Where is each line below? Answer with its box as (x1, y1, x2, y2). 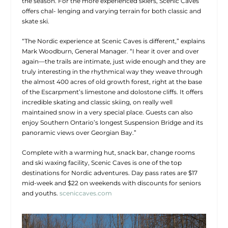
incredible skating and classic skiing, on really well (21, 98, 173, 106)
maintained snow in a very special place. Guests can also (21, 108, 193, 117)
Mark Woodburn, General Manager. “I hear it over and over (21, 47, 199, 55)
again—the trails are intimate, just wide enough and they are (21, 58, 206, 66)
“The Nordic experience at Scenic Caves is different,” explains (21, 37, 205, 45)
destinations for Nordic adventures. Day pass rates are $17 (21, 169, 197, 177)
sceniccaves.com (59, 189, 112, 197)
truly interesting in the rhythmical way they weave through (21, 68, 203, 76)
